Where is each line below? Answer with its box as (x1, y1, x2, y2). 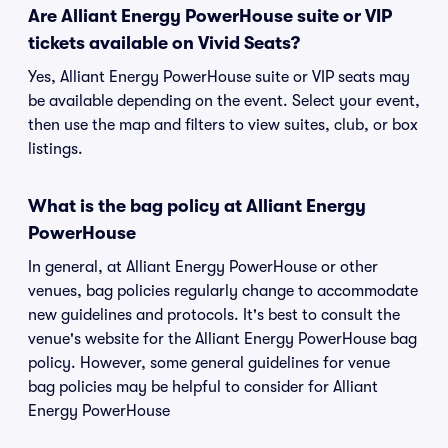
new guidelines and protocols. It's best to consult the (28, 306, 400, 324)
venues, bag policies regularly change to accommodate (28, 282, 418, 300)
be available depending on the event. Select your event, (28, 92, 420, 110)
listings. (28, 140, 83, 158)
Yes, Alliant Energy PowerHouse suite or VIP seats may (28, 68, 410, 86)
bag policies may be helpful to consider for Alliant (28, 378, 378, 396)
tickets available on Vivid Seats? (28, 33, 300, 53)
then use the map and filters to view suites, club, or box (28, 116, 418, 134)
